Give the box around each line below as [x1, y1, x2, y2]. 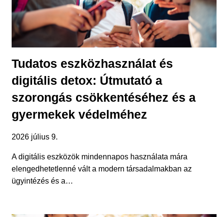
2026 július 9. [12, 133, 58, 141]
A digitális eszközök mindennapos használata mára [12, 153, 187, 161]
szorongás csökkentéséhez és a [12, 91, 196, 105]
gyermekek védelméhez [12, 108, 147, 122]
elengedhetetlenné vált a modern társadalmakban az [12, 165, 192, 173]
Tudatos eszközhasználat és [12, 57, 173, 71]
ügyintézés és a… [12, 177, 73, 186]
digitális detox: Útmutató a [12, 74, 162, 88]
